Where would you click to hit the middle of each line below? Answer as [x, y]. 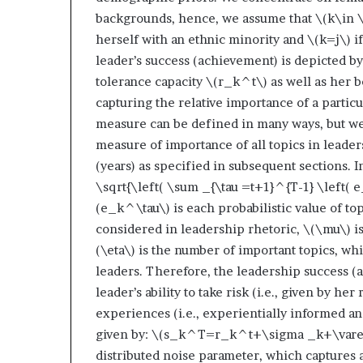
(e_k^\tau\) [133, 207]
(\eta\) [115, 250]
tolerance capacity [151, 81]
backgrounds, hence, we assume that [205, 18]
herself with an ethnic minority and [201, 39]
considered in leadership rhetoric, [199, 228]
